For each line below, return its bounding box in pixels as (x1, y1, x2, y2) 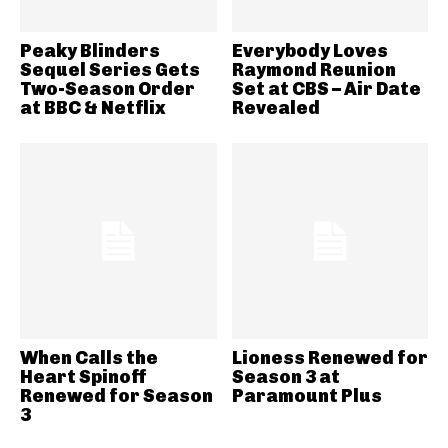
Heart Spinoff (20, 366, 147, 389)
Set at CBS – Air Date (231, 77, 421, 100)
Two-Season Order (20, 77, 195, 100)
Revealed (231, 96, 320, 119)
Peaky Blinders (20, 39, 160, 62)
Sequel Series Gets (20, 58, 200, 81)
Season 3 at (231, 366, 340, 389)
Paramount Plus (231, 385, 382, 408)
